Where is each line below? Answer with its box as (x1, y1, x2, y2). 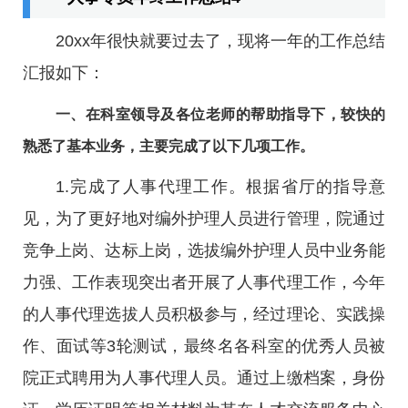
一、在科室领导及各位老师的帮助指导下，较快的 (56, 107, 385, 122)
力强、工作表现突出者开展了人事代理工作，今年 (23, 273, 385, 291)
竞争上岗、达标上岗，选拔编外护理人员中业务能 (23, 241, 385, 260)
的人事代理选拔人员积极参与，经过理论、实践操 (23, 305, 385, 323)
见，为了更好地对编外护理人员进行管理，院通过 (23, 209, 385, 228)
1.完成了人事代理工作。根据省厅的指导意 (56, 178, 385, 196)
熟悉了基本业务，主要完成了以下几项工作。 (23, 138, 314, 154)
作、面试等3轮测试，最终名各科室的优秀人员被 (23, 337, 385, 355)
